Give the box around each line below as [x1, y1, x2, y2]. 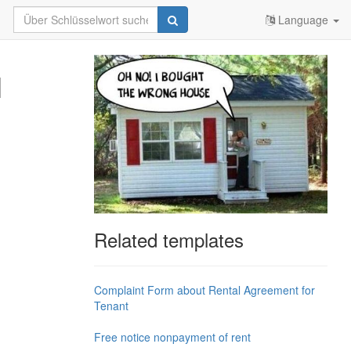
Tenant [93, 297, 128, 313]
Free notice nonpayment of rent [93, 328, 251, 345]
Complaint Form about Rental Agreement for [93, 281, 315, 298]
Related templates [93, 225, 244, 253]
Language [275, 12, 331, 27]
